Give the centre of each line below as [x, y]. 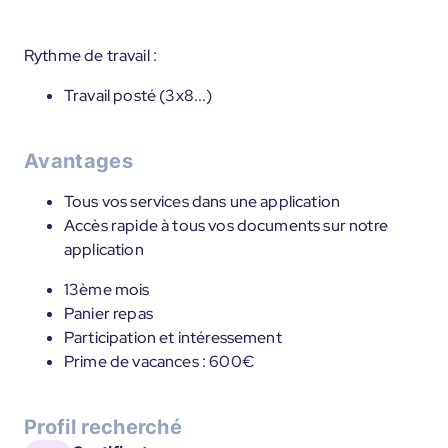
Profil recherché [103, 427]
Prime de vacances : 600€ [159, 361]
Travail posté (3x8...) [138, 95]
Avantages [78, 161]
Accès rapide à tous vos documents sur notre [226, 225]
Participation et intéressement [173, 337]
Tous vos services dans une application [202, 201]
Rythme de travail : [91, 55]
